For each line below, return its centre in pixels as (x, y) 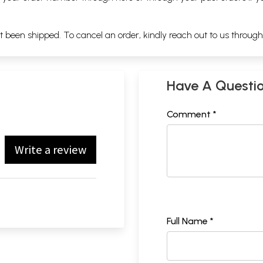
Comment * (192, 114)
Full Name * (190, 221)
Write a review (50, 149)
